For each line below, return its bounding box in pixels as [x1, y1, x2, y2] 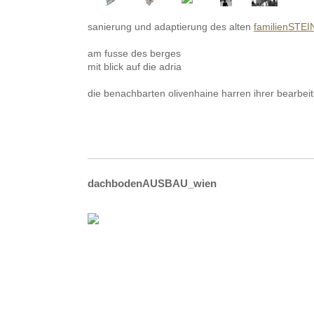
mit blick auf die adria [88, 62, 182, 72]
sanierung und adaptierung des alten [88, 22, 254, 32]
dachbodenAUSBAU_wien [88, 177, 217, 189]
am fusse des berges [88, 48, 181, 59]
